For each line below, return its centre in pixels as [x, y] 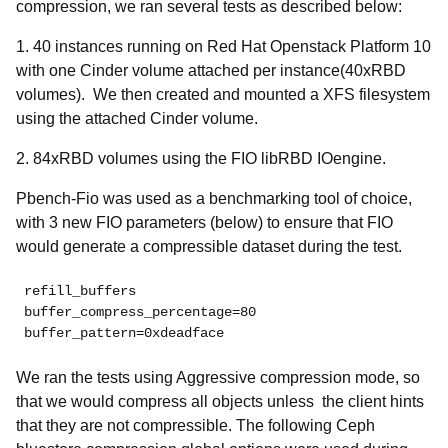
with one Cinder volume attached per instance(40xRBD [211, 70]
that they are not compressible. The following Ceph [195, 425]
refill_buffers [80, 291]
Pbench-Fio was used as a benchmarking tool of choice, [214, 198]
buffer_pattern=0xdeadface [124, 333]
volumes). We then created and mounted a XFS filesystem [223, 94]
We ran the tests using [96, 377]
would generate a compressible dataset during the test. [209, 246]
